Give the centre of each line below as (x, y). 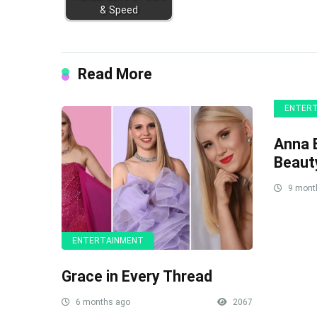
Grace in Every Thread (137, 276)
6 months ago (102, 302)
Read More (115, 74)
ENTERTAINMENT (108, 240)
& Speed (119, 11)
